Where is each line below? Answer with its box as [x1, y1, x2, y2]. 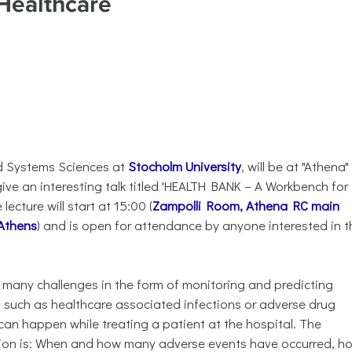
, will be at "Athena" [241, 157, 349, 175]
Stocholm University [128, 157, 241, 175]
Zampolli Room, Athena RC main [152, 196, 339, 214]
